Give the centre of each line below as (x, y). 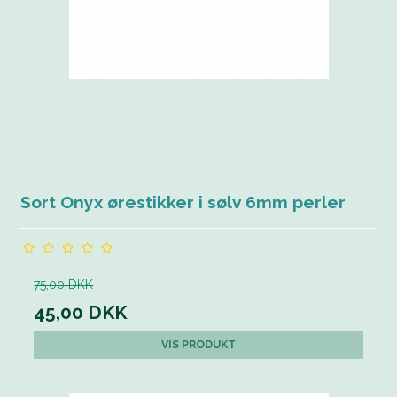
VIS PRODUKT (198, 345)
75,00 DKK (64, 285)
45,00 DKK (81, 313)
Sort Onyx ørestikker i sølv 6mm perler (183, 203)
